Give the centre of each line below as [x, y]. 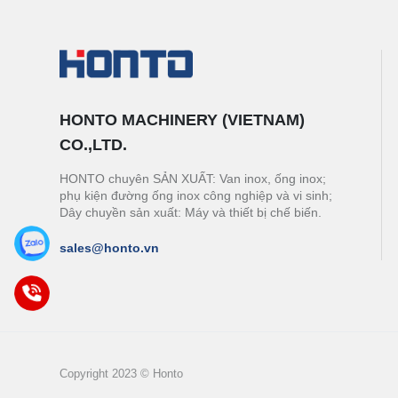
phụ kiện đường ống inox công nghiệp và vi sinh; [196, 196]
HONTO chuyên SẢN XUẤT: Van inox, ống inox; [193, 179]
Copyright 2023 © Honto [121, 374]
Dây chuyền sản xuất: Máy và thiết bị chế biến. [191, 213]
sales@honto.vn [109, 248]
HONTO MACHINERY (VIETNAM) [182, 120]
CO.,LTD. [93, 145]
